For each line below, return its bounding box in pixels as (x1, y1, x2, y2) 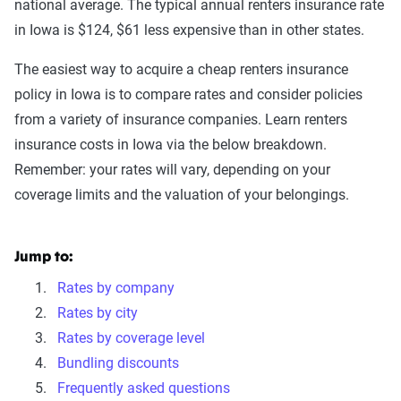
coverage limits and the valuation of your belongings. (14, 186, 349, 203)
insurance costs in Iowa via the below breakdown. (14, 136, 327, 153)
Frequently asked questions (57, 380, 230, 397)
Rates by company (57, 279, 175, 296)
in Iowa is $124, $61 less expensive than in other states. (14, 21, 364, 38)
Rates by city (57, 304, 138, 321)
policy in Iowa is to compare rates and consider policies (14, 86, 363, 103)
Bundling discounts (57, 354, 179, 371)
